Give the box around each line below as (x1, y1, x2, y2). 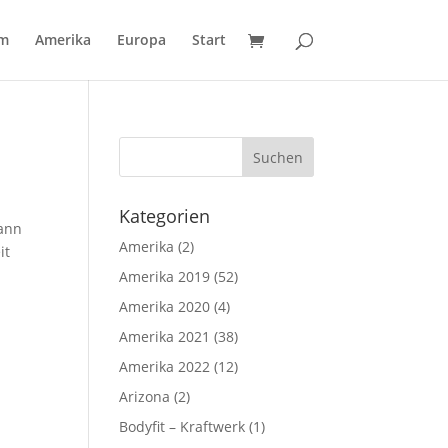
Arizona (119, 387, 171, 406)
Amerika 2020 (119, 297, 211, 316)
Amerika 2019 (119, 267, 211, 286)
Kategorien (119, 204, 211, 228)
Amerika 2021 (119, 327, 211, 346)
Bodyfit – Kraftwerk (119, 417, 246, 436)
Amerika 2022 (119, 357, 211, 376)
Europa (116, 30, 166, 49)
